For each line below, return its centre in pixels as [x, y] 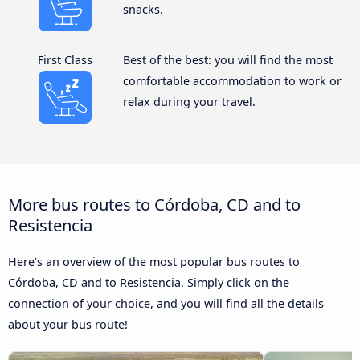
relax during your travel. [189, 101]
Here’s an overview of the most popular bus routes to [154, 262]
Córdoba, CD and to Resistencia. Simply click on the [149, 283]
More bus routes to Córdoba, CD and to [154, 205]
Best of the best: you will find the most [227, 59]
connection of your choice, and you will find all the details [166, 304]
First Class [65, 59]
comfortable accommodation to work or [232, 80]
